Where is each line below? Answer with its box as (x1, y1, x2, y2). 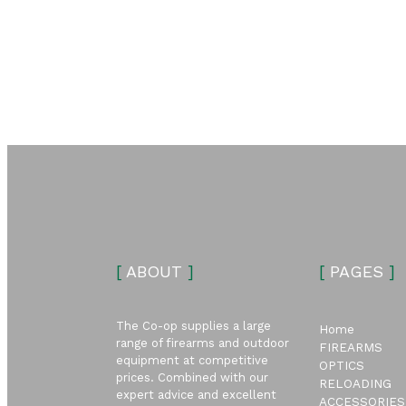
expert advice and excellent (116, 387, 276, 401)
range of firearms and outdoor (116, 335, 289, 350)
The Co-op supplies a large (116, 318, 271, 333)
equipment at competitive (116, 353, 268, 367)
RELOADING (318, 376, 391, 391)
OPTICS (318, 358, 364, 373)
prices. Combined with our (116, 370, 268, 384)
